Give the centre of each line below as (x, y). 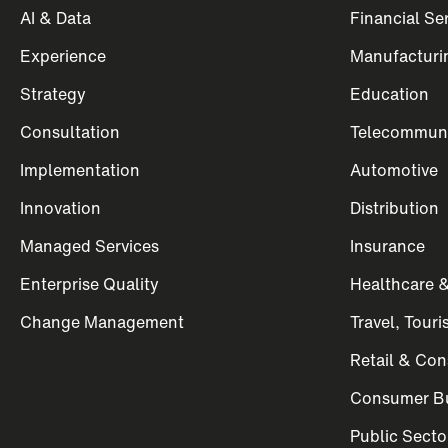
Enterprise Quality (89, 284)
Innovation (60, 208)
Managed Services (89, 246)
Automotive (394, 170)
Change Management (102, 322)
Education (389, 94)
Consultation (70, 132)
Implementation (80, 170)
